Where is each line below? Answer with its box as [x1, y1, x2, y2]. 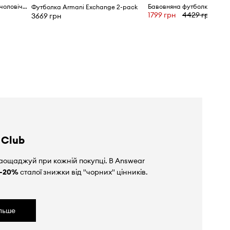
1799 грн [148, 10, 177, 20]
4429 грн [182, 10, 214, 20]
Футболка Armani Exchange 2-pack [31, 3, 138, 11]
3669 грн [31, 11, 62, 21]
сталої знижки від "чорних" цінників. [18, 167, 148, 177]
